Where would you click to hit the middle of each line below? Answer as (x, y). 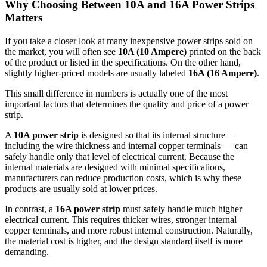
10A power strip (46, 135)
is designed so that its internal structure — (158, 135)
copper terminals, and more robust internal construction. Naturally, (129, 230)
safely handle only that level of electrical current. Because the (119, 156)
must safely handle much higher (181, 209)
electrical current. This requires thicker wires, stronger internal (121, 219)
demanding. (27, 252)
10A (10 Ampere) (152, 51)
